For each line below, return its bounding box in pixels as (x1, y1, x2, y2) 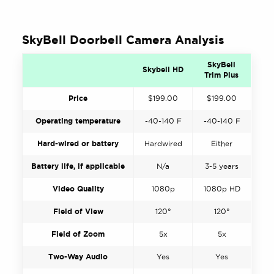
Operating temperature (35, 117, 121, 125)
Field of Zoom (51, 230, 105, 239)
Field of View (53, 207, 103, 216)
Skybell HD (142, 65, 183, 74)
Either (211, 139, 233, 148)
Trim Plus (204, 71, 239, 80)
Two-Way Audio (48, 253, 108, 261)
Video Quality (52, 185, 104, 193)
